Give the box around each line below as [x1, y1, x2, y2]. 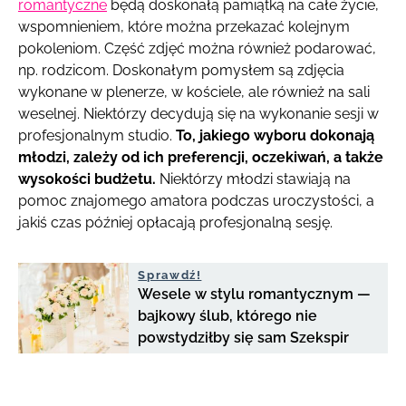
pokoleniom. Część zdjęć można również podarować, [18, 40, 376, 58]
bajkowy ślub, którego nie [138, 307, 318, 325]
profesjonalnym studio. [18, 127, 172, 145]
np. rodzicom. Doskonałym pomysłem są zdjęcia [18, 62, 344, 80]
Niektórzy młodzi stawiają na [156, 170, 351, 188]
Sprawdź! [138, 268, 202, 283]
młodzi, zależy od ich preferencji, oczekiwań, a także [18, 149, 383, 167]
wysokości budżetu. [18, 170, 156, 188]
